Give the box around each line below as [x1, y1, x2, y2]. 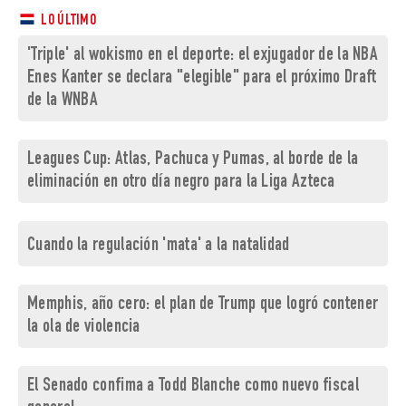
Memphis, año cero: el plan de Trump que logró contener [27, 295, 379, 315]
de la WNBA [27, 92, 98, 111]
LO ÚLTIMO [38, 14, 96, 30]
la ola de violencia [27, 318, 140, 338]
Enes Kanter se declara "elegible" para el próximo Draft [27, 69, 377, 89]
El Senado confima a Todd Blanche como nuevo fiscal [27, 377, 359, 397]
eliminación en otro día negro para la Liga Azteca [27, 173, 335, 193]
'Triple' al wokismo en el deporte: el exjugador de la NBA [27, 46, 379, 66]
